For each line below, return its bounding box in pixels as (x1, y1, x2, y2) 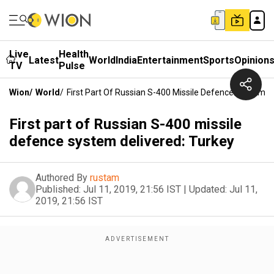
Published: (35, 183, 81, 195)
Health (59, 48, 89, 60)
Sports (203, 54, 234, 66)
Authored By (35, 172, 87, 183)
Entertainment (137, 54, 203, 66)
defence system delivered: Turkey (9, 133, 234, 150)
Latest (29, 54, 59, 66)
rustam (90, 172, 119, 183)
